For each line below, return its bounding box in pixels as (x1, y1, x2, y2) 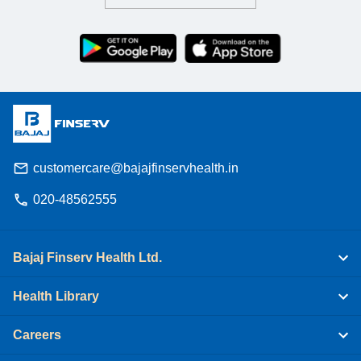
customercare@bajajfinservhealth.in (33, 160, 239, 175)
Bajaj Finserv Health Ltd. (13, 250, 162, 264)
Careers (13, 327, 61, 342)
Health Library (13, 288, 99, 303)
